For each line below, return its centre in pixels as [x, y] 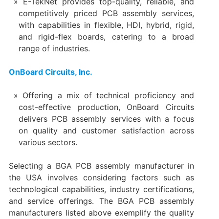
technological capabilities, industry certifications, [101, 189]
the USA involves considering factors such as [101, 178]
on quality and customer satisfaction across [106, 131]
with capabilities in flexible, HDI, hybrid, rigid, [106, 25]
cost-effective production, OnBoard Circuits [106, 107]
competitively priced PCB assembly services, [106, 13]
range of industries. [54, 49]
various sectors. [48, 142]
